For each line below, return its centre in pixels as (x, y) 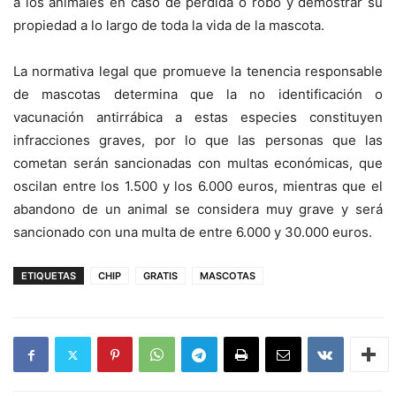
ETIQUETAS (49, 276)
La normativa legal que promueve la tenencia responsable (198, 71)
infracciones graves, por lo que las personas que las (198, 140)
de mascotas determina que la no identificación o (198, 94)
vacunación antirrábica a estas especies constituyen (198, 117)
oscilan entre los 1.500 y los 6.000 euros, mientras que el (198, 186)
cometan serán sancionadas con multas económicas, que (198, 163)
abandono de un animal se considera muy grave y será (198, 209)
